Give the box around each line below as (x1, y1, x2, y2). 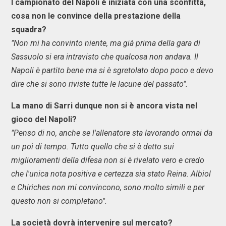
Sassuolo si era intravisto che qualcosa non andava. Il (11, 52, 198, 62)
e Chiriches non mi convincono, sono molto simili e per (11, 183, 204, 192)
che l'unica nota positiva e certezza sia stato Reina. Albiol (11, 169, 211, 179)
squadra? (11, 25, 46, 34)
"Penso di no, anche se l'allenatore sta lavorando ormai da (11, 128, 212, 138)
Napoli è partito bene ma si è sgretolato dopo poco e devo (11, 66, 213, 75)
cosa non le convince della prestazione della (11, 11, 181, 21)
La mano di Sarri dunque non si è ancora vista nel (11, 101, 197, 110)
